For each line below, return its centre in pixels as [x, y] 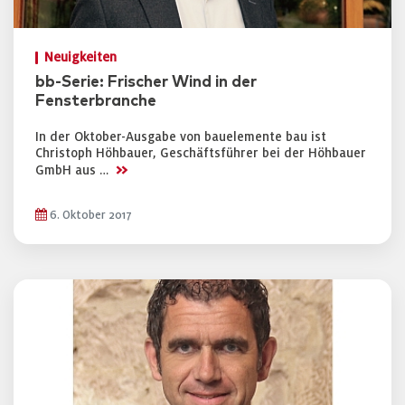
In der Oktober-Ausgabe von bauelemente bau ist [181, 137]
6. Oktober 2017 [89, 215]
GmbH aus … [74, 170]
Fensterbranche [96, 101]
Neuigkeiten [80, 57]
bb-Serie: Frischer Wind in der [146, 82]
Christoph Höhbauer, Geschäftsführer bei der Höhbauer [201, 153]
